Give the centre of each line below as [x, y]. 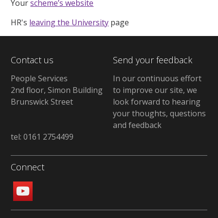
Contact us [32, 60]
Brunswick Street [42, 101]
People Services [39, 78]
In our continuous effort [157, 78]
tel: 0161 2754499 [42, 136]
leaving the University [69, 23]
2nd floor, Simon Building [57, 90]
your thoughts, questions [159, 113]
